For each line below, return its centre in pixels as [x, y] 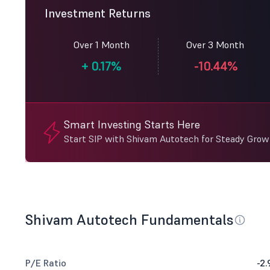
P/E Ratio [46, 263]
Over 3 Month [215, 45]
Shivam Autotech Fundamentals [130, 220]
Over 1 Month [101, 45]
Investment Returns [98, 13]
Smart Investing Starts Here [132, 124]
